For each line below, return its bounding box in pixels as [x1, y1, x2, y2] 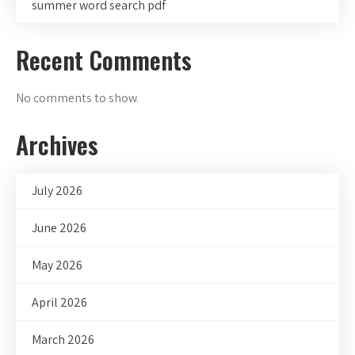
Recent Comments [16, 42, 192, 78]
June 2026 [32, 219, 86, 237]
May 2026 [32, 257, 82, 274]
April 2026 [32, 294, 87, 311]
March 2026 [32, 331, 94, 349]
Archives [16, 127, 98, 163]
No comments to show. [16, 90, 139, 107]
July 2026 [32, 182, 82, 200]
